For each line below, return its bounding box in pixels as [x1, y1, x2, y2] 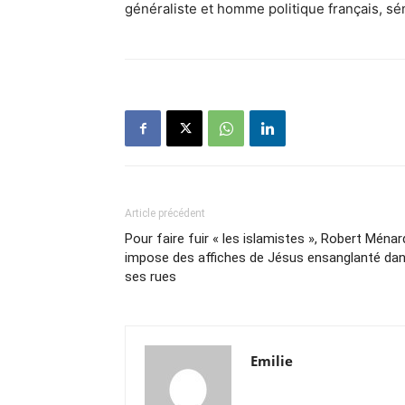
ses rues [125, 268, 176, 285]
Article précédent [125, 207, 205, 220]
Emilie [250, 352, 293, 370]
